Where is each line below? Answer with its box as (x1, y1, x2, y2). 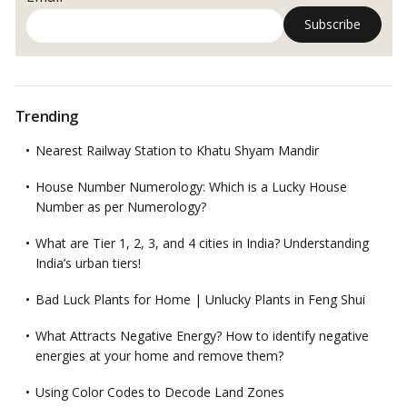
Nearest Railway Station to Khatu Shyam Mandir (35, 141, 319, 159)
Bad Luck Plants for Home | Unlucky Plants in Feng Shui (35, 290, 365, 308)
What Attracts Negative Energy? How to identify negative (35, 326, 369, 344)
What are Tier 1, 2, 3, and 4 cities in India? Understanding (35, 233, 369, 252)
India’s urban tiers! (35, 253, 141, 272)
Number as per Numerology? (35, 197, 206, 215)
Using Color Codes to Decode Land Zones (35, 382, 284, 401)
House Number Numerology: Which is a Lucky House (35, 177, 347, 195)
